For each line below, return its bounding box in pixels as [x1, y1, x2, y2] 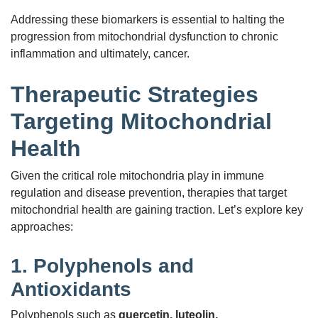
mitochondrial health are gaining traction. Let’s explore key [11, 203, 303, 216]
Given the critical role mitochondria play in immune [11, 169, 264, 182]
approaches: [11, 220, 73, 233]
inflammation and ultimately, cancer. [11, 47, 190, 60]
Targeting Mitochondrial [11, 108, 272, 134]
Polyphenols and [33, 254, 194, 277]
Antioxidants [11, 278, 131, 300]
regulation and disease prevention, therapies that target [11, 186, 287, 199]
